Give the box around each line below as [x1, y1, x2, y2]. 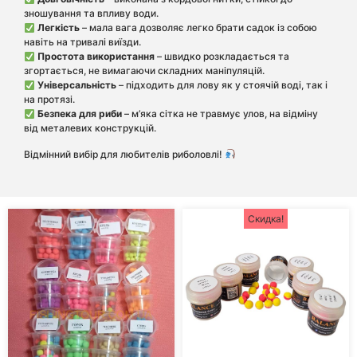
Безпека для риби [37, 108, 122, 120]
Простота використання [37, 50, 155, 63]
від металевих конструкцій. [24, 122, 156, 135]
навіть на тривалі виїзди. [24, 36, 141, 49]
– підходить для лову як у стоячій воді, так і [116, 79, 328, 92]
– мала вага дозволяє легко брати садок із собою [79, 22, 317, 34]
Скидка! [248, 213, 284, 226]
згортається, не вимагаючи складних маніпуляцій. [24, 65, 265, 77]
